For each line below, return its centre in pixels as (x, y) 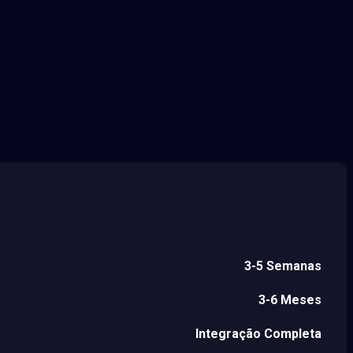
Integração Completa (258, 333)
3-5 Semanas (283, 266)
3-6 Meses (290, 299)
